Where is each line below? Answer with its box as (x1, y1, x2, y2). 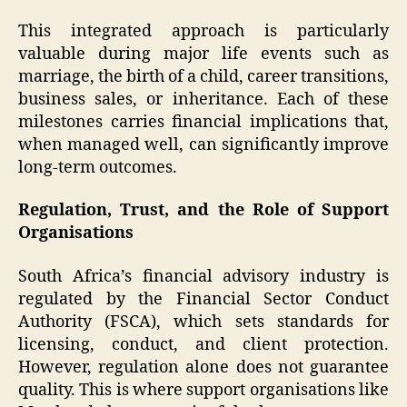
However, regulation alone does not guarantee (18, 356, 389, 378)
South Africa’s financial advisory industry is (18, 265, 389, 287)
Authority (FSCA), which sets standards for (18, 311, 389, 333)
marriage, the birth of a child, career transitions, (18, 65, 389, 87)
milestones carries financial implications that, (18, 111, 389, 133)
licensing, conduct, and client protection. (18, 333, 389, 355)
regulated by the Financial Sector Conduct (18, 288, 389, 310)
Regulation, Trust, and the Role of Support (18, 200, 389, 222)
